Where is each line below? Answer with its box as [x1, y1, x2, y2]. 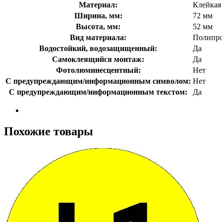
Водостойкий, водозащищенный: [39, 44, 157, 53]
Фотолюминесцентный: [55, 65, 141, 74]
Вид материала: [70, 33, 126, 42]
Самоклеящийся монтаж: [52, 55, 144, 63]
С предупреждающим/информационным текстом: [9, 87, 187, 96]
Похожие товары [4, 124, 93, 138]
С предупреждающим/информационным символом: [5, 76, 191, 85]
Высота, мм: [76, 22, 120, 31]
